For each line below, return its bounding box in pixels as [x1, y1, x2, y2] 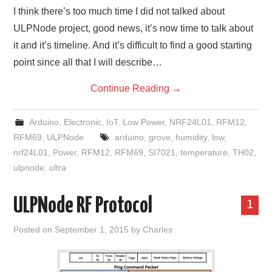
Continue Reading [90, 83, 172, 93]
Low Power [122, 117, 165, 127]
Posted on [13, 225, 55, 234]
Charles [143, 225, 173, 234]
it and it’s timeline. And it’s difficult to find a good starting [13, 40, 253, 50]
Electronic [63, 117, 101, 127]
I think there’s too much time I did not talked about [13, 6, 225, 16]
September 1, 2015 [55, 225, 129, 234]
